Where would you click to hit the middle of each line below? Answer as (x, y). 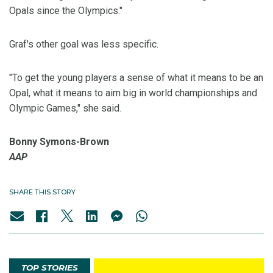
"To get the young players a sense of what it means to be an (136, 78)
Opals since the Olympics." (66, 11)
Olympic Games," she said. (65, 108)
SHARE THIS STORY (42, 192)
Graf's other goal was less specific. (84, 44)
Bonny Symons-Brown (59, 142)
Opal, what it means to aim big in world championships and (133, 93)
